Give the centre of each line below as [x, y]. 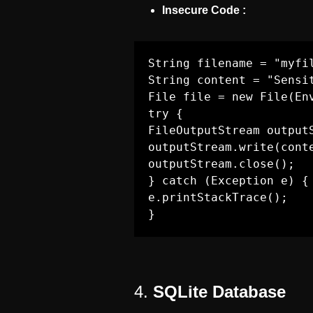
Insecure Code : [204, 10]
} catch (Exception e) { [228, 181]
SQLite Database [219, 292]
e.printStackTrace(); [218, 197]
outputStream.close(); [221, 164]
